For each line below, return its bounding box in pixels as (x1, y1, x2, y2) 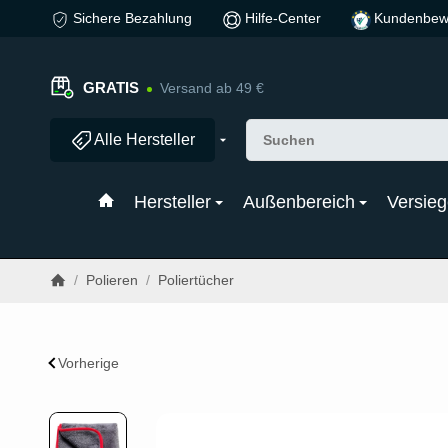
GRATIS (83, 79, 139, 97)
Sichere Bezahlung (73, 10, 192, 26)
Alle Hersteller (94, 130, 195, 148)
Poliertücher (158, 272, 234, 288)
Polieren (86, 272, 138, 288)
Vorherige (58, 355, 119, 371)
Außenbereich (243, 191, 355, 212)
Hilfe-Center (245, 10, 321, 26)
